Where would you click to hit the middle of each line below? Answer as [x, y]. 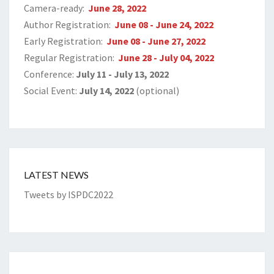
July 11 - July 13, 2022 [122, 74]
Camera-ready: [55, 8]
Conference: [50, 74]
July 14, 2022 [106, 91]
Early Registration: [64, 41]
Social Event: [50, 91]
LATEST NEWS [56, 175]
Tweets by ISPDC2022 [68, 194]
